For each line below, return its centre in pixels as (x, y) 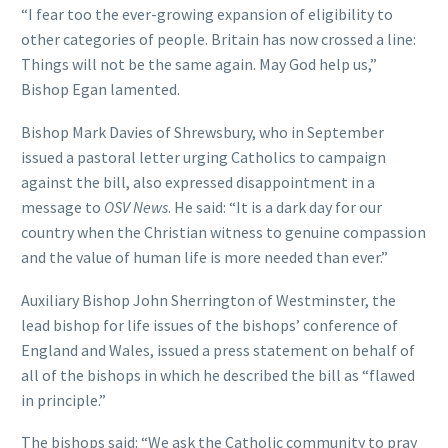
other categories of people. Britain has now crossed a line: (218, 39)
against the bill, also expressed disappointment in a (198, 182)
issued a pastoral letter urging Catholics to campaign (203, 157)
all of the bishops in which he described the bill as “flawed (218, 374)
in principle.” (63, 399)
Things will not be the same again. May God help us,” (199, 64)
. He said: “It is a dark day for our (275, 207)
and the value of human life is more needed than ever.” (204, 257)
